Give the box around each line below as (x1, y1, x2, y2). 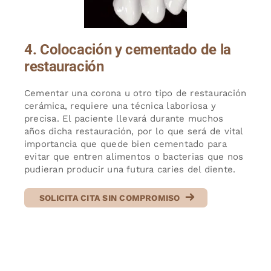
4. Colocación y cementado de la (24, 41, 231, 58)
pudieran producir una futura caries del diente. (24, 163, 236, 175)
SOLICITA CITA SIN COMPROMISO (39, 192, 180, 203)
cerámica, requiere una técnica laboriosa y (24, 100, 217, 111)
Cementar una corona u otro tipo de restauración (24, 87, 247, 99)
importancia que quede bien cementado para (24, 138, 227, 149)
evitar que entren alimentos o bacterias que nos (24, 151, 244, 162)
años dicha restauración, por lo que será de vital (24, 125, 243, 137)
